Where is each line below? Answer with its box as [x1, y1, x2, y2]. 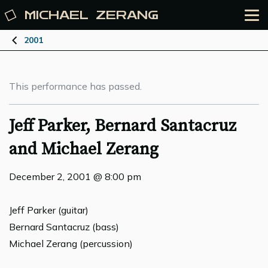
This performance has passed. [9, 80, 142, 92]
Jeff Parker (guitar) [9, 204, 89, 216]
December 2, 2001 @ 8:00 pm [9, 170, 141, 182]
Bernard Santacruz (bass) [9, 221, 119, 233]
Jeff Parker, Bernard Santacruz [9, 115, 236, 136]
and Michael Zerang [9, 139, 159, 160]
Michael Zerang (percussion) [9, 237, 133, 249]
